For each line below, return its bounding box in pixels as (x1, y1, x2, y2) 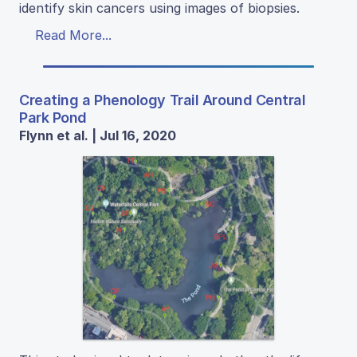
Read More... (35, 26, 112, 43)
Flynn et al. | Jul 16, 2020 (19, 127, 176, 143)
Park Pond (19, 108, 87, 126)
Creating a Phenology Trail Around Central (19, 91, 306, 108)
